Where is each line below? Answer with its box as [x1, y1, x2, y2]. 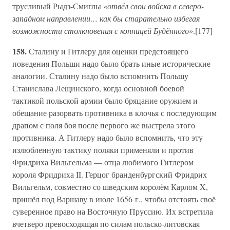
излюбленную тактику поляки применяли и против [12, 144, 194, 155]
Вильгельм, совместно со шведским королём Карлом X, [12, 181, 208, 192]
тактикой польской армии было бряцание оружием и [12, 95, 198, 106]
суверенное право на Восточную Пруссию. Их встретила [12, 206, 213, 217]
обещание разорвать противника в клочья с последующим [12, 107, 217, 118]
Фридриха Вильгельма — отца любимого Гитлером [12, 157, 194, 167]
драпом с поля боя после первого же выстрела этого [12, 120, 195, 130]
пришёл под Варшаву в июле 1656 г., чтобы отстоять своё [12, 194, 216, 204]
